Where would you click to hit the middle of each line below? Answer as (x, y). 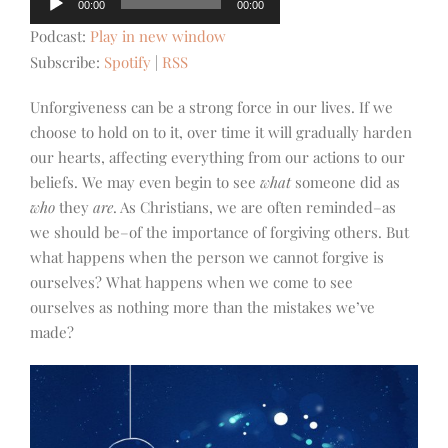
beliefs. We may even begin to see (145, 182)
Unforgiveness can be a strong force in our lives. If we (211, 107)
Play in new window (158, 36)
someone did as (347, 182)
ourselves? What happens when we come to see (191, 282)
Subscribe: (67, 62)
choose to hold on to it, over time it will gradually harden (221, 132)
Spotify (127, 62)
